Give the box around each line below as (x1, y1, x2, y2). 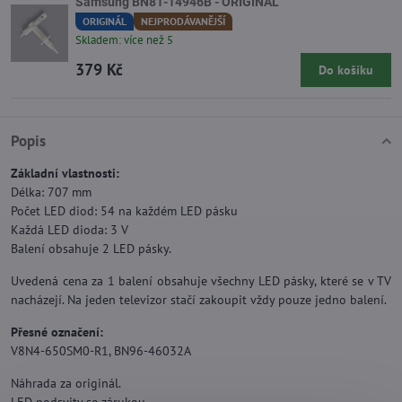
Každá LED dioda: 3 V (11, 222, 128, 239)
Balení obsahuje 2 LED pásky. (11, 240, 171, 258)
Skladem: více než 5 (75, 32, 173, 48)
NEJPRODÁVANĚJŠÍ (141, 14, 225, 28)
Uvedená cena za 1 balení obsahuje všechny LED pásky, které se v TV (11, 273, 391, 290)
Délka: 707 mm (11, 184, 92, 201)
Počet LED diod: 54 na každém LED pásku (11, 203, 238, 220)
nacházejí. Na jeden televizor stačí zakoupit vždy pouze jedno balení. (11, 292, 387, 309)
